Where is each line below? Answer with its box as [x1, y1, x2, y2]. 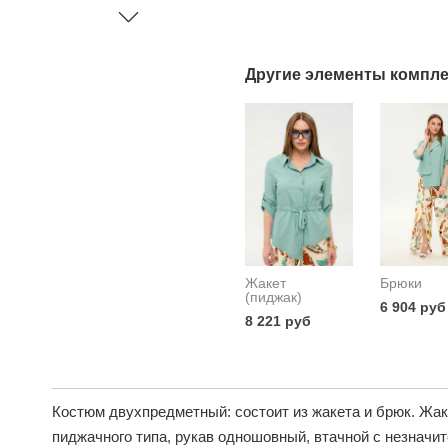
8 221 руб [244, 312, 311, 329]
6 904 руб [379, 298, 446, 315]
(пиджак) [244, 288, 302, 305]
